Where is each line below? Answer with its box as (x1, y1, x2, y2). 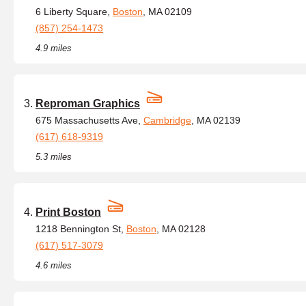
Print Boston (36, 206, 101, 218)
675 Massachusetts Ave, (36, 115, 143, 126)
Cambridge (143, 115, 191, 126)
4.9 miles (36, 43, 72, 53)
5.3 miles (36, 152, 72, 162)
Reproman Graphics (36, 98, 140, 109)
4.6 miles (36, 260, 72, 270)
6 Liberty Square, (36, 6, 113, 17)
